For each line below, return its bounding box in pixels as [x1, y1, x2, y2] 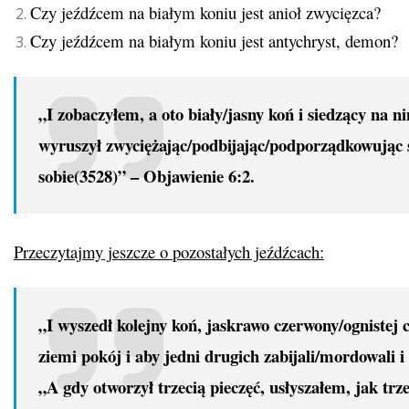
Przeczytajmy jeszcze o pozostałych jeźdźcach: [14, 239, 324, 263]
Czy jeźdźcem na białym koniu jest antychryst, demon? [30, 29, 398, 53]
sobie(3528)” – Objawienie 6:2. [38, 163, 255, 189]
